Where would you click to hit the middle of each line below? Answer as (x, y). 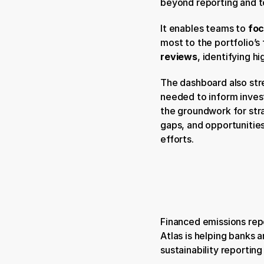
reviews (179, 57)
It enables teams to (204, 28)
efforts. (177, 139)
